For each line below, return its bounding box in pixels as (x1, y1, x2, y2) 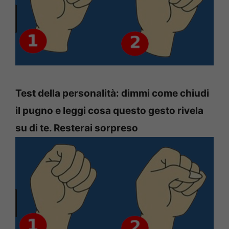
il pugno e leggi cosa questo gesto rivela (15, 105, 203, 117)
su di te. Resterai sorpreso (15, 122, 138, 134)
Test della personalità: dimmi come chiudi (15, 87, 209, 100)
